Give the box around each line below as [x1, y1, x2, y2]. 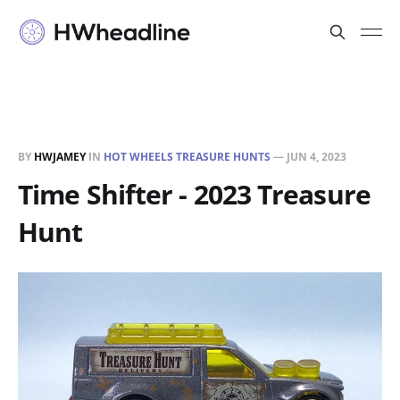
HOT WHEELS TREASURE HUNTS [104, 148, 271, 164]
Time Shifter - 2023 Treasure [18, 175, 371, 212]
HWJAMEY [34, 148, 86, 164]
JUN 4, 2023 [287, 148, 346, 164]
